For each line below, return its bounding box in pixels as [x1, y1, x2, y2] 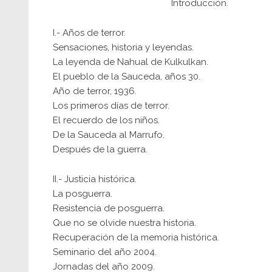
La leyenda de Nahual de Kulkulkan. [53, 56, 208, 67]
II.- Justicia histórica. [53, 174, 137, 185]
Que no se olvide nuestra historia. [53, 217, 196, 228]
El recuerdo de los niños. [53, 115, 160, 126]
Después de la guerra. [53, 144, 148, 155]
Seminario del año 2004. [53, 246, 157, 257]
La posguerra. [53, 188, 112, 199]
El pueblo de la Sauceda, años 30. [53, 71, 200, 82]
